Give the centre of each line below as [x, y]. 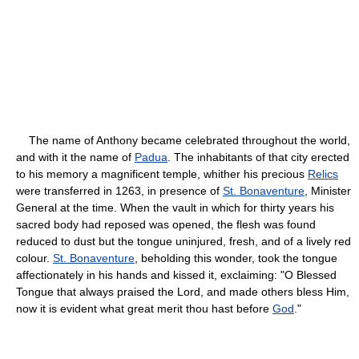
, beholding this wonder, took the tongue [236, 258]
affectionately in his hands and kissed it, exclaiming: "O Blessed [176, 274]
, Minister [328, 190]
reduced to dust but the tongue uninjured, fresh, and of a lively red [184, 241]
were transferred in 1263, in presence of [119, 190]
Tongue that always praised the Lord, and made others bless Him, [183, 291]
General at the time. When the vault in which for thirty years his [175, 207]
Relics [323, 173]
